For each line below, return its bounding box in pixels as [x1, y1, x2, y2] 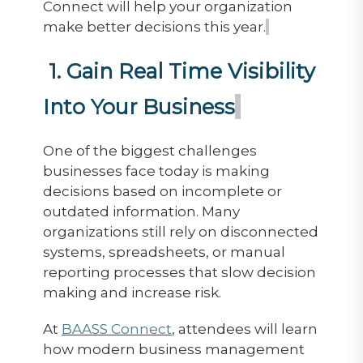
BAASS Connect [61, 320, 172, 337]
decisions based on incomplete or [42, 182, 282, 199]
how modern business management [42, 340, 305, 357]
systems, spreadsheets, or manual [42, 243, 285, 260]
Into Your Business [42, 93, 235, 119]
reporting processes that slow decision [42, 263, 316, 280]
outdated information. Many [42, 203, 240, 220]
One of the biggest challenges [42, 142, 257, 159]
